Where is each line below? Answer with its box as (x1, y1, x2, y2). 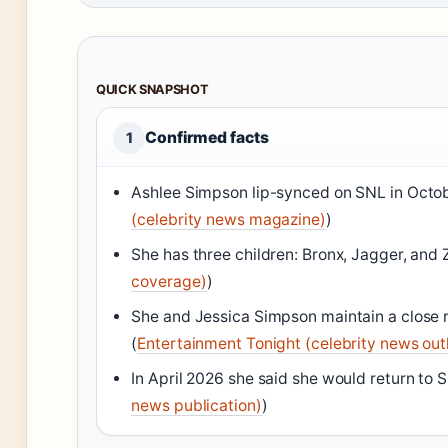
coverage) (131, 272, 207, 292)
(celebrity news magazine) (131, 210, 326, 230)
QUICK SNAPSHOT (96, 82, 209, 98)
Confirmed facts (145, 128, 269, 148)
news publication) (131, 396, 262, 416)
